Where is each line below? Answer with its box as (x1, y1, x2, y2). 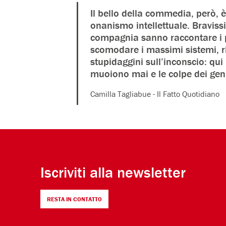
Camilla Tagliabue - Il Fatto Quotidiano (90, 88, 219, 99)
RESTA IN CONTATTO (47, 195, 102, 203)
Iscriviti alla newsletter (40, 162, 186, 182)
